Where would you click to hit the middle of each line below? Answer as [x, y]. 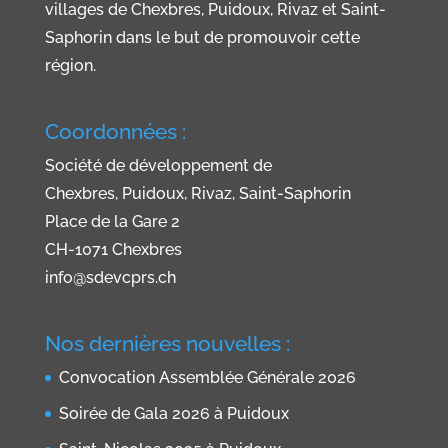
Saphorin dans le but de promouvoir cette [202, 37]
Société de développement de [158, 165]
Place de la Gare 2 [112, 221]
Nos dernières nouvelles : [167, 343]
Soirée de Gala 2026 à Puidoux [173, 413]
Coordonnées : [115, 131]
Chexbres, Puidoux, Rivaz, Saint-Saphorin [197, 193]
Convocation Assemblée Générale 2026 [207, 377]
